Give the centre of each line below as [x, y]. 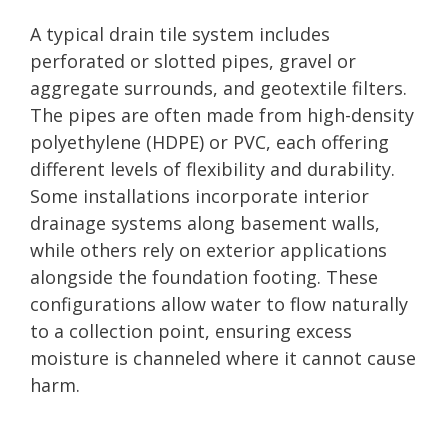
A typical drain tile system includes [180, 33]
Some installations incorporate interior [199, 195]
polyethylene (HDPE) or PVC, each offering [209, 141]
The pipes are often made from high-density [222, 114]
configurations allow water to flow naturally [219, 303]
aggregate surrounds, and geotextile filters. [218, 87]
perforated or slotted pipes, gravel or [193, 60]
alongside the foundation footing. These [204, 276]
